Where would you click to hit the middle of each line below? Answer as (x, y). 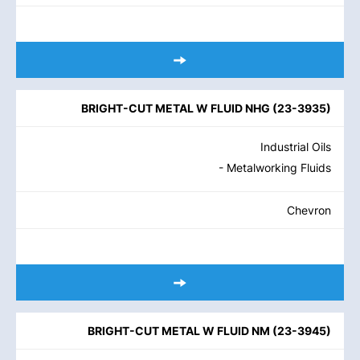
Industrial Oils (296, 147)
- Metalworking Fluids (275, 168)
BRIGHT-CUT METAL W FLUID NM (179, 331)
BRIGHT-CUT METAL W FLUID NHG (176, 108)
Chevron (309, 210)
